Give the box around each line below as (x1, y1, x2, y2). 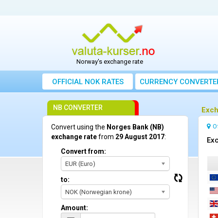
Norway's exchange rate (76, 58, 144, 66)
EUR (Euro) (65, 160, 95, 168)
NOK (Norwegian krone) (65, 188, 132, 196)
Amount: (61, 204, 88, 212)
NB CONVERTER (53, 104, 103, 112)
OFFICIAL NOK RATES (52, 77, 124, 87)
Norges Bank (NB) (107, 123, 164, 131)
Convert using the (51, 123, 107, 131)
